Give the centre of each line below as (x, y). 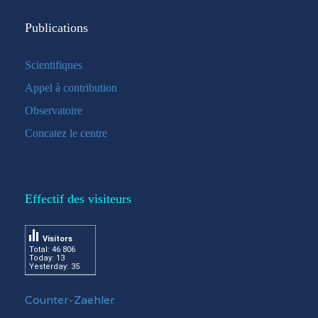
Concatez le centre (66, 133)
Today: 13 (47, 258)
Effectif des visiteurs (78, 199)
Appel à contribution (71, 88)
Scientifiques (54, 65)
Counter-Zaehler (70, 300)
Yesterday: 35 (54, 267)
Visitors (57, 239)
